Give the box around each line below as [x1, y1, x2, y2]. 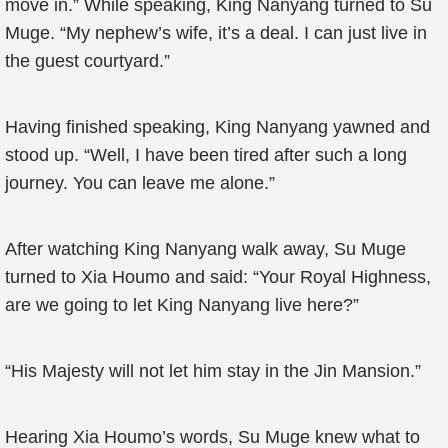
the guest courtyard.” [5, 51, 170, 71]
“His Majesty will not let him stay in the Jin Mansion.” [5, 361, 421, 381]
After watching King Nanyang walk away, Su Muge [5, 239, 406, 259]
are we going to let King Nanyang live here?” [5, 295, 359, 315]
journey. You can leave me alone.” [5, 173, 275, 193]
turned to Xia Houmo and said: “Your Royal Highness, [5, 267, 431, 287]
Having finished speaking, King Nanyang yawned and [5, 117, 430, 137]
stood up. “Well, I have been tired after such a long [5, 145, 407, 165]
